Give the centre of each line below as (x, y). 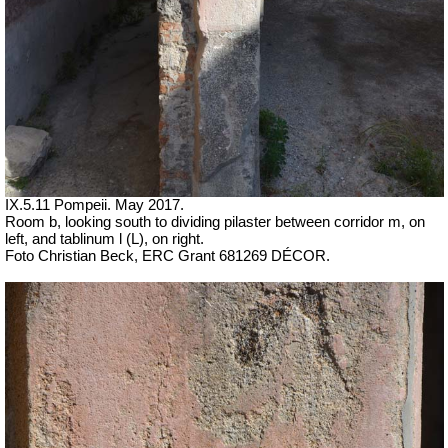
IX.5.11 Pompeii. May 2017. (94, 204)
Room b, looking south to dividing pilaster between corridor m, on (215, 221)
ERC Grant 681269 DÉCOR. (236, 255)
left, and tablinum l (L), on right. (104, 238)
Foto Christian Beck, (73, 255)
